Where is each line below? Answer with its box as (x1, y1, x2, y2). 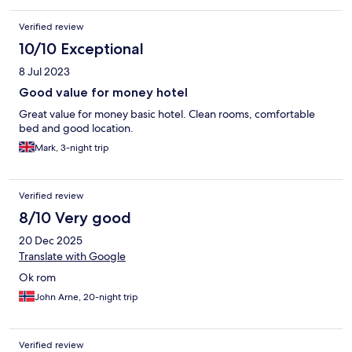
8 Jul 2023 (19, 64, 70, 79)
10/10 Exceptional (19, 39, 144, 59)
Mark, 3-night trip (35, 141, 109, 155)
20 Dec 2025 (19, 233, 82, 248)
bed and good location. (19, 121, 134, 136)
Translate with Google (19, 249, 126, 264)
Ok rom (19, 270, 56, 285)
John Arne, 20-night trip (35, 291, 138, 304)
